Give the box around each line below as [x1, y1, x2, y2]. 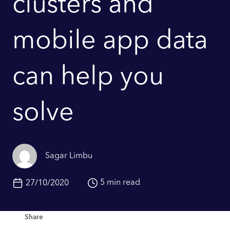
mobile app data [12, 29, 208, 54]
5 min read [100, 179, 140, 187]
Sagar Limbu [45, 152, 92, 160]
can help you [12, 65, 164, 90]
